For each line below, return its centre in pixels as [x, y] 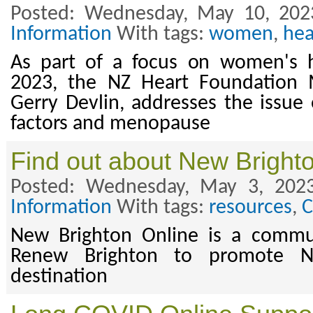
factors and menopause [110, 124]
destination [59, 277]
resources [250, 208]
